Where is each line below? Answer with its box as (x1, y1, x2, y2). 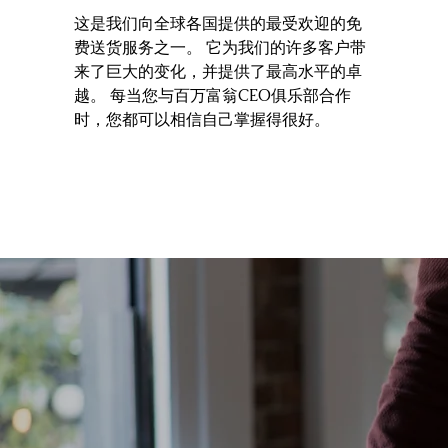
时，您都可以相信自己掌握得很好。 (73, 108, 330, 130)
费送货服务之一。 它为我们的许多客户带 (73, 36, 366, 58)
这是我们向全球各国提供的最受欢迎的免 (73, 12, 362, 34)
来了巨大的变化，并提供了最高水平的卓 (73, 60, 362, 82)
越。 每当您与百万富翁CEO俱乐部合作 (73, 84, 351, 106)
